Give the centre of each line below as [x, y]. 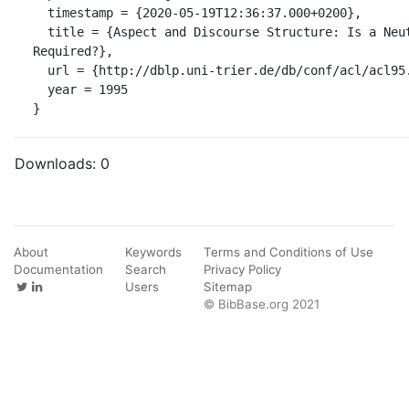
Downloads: [58, 163]
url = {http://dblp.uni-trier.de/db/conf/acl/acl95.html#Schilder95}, [40, 70]
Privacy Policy [242, 269]
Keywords [153, 252]
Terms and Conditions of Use [288, 252]
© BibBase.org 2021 [262, 304]
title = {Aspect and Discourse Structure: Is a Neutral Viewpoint [40, 31]
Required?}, [73, 51]
